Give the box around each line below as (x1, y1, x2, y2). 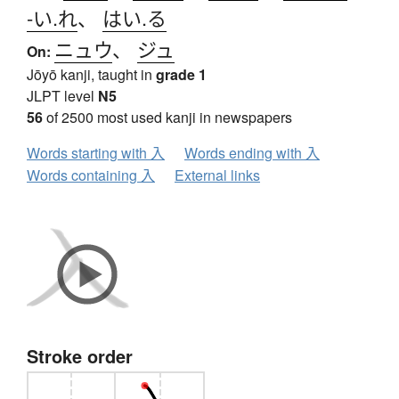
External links (175, 165, 260, 186)
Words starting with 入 (27, 142, 165, 164)
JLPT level (27, 85, 98, 107)
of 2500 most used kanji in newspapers (43, 107, 292, 128)
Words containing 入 (27, 165, 155, 186)
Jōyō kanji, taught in (27, 64, 156, 85)
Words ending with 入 (184, 142, 320, 164)
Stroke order (27, 343, 133, 370)
